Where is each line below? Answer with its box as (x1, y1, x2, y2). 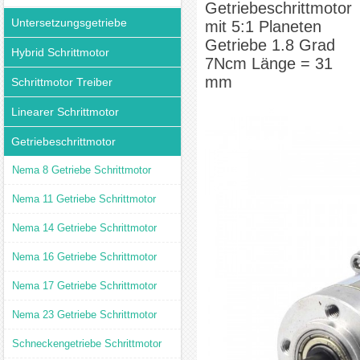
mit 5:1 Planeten (205, 18, 321, 35)
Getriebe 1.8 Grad (205, 36, 335, 54)
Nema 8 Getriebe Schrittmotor (12, 164, 151, 176)
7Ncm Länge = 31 (205, 55, 333, 72)
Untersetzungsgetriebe (11, 16, 127, 29)
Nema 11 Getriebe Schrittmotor (12, 193, 156, 205)
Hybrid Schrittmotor (11, 46, 109, 59)
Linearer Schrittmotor (11, 105, 119, 118)
